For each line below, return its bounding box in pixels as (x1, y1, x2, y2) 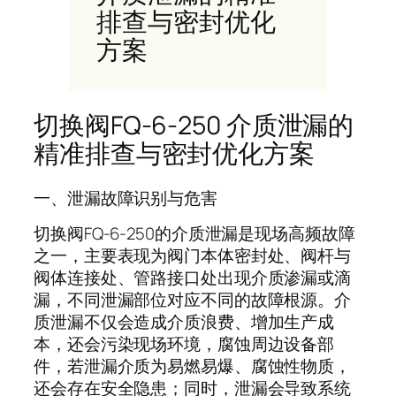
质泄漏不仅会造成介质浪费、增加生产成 (34, 310, 335, 334)
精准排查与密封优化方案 (34, 136, 315, 171)
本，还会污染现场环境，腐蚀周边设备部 (34, 332, 335, 356)
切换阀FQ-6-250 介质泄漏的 (34, 108, 354, 143)
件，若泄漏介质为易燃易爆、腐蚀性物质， (34, 354, 352, 378)
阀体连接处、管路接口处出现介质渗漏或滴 (34, 266, 352, 290)
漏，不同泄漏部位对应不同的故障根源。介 (34, 288, 352, 312)
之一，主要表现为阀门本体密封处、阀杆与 (34, 244, 352, 268)
